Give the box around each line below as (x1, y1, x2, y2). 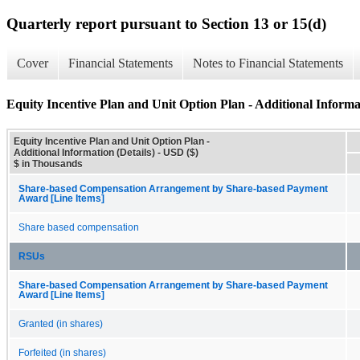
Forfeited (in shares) (18, 347, 106, 358)
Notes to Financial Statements (193, 56, 343, 71)
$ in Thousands (14, 157, 83, 170)
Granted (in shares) (18, 318, 103, 329)
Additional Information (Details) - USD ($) (14, 146, 198, 158)
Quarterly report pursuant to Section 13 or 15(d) (6, 14, 326, 32)
